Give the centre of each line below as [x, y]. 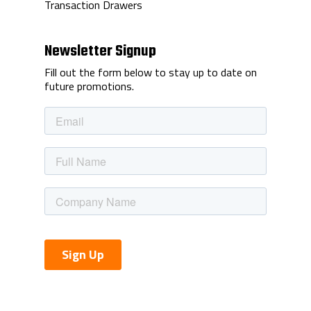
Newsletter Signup [100, 51]
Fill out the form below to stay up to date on [151, 72]
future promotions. [89, 86]
